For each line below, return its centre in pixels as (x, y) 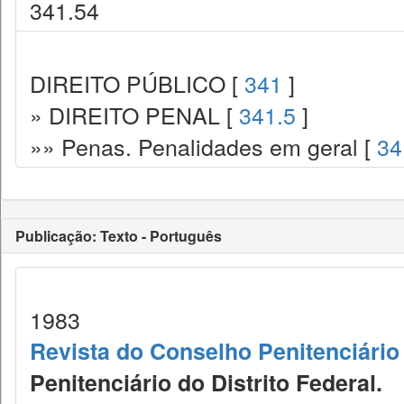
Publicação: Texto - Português (119, 236)
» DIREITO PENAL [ (134, 115)
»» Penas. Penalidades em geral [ (203, 146)
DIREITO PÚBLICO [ (137, 83)
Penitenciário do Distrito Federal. (206, 382)
